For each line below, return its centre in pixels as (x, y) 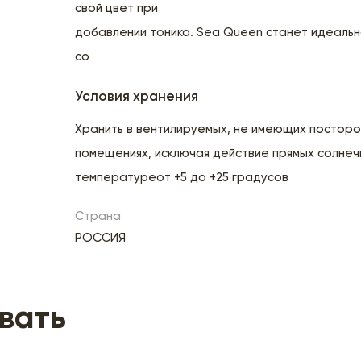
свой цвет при (117, 8)
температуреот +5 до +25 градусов (182, 177)
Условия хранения (137, 97)
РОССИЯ (101, 238)
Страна (98, 216)
